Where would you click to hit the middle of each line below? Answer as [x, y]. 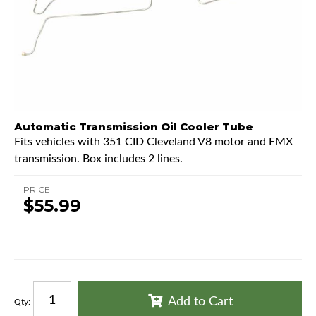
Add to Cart [200, 302]
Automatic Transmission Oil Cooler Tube [134, 126]
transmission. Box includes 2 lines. [98, 158]
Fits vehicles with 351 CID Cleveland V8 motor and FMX [153, 141]
